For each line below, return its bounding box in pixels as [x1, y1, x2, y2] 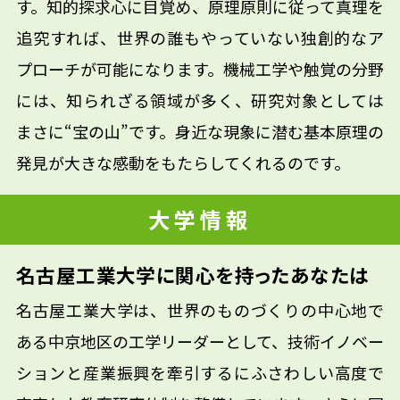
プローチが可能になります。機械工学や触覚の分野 [15, 56, 385, 80]
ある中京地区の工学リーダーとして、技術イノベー [15, 329, 385, 353]
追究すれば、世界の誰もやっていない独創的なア [15, 25, 385, 49]
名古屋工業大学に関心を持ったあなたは [15, 260, 370, 288]
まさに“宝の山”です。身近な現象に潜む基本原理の [15, 119, 385, 143]
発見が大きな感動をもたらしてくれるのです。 [15, 150, 350, 174]
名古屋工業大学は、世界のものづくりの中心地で [15, 297, 385, 321]
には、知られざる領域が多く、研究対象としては [15, 87, 385, 112]
